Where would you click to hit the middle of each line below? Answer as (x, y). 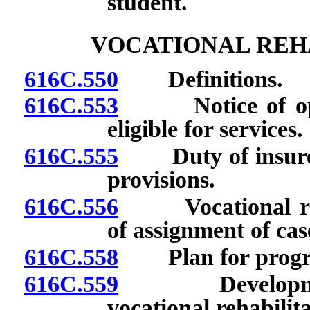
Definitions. (200, 79)
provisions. (161, 180)
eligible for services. (205, 129)
